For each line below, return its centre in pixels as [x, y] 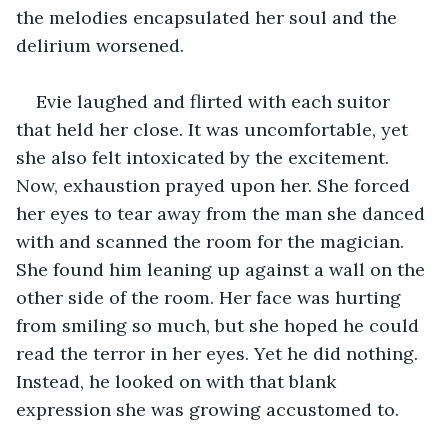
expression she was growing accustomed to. [210, 409]
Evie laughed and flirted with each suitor [215, 101]
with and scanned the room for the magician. [212, 241]
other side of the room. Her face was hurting [211, 297]
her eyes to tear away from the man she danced [223, 213]
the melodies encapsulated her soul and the [209, 17]
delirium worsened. [100, 45]
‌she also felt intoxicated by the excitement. [205, 157]
